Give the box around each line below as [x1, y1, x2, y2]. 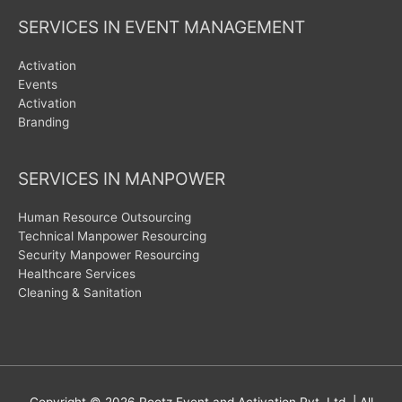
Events [18, 76, 57, 92]
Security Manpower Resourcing [18, 248, 199, 263]
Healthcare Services [18, 267, 135, 282]
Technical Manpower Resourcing [18, 229, 206, 244]
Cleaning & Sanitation [18, 285, 142, 301]
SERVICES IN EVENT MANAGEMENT [18, 15, 305, 38]
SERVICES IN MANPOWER [18, 168, 225, 190]
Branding [18, 114, 69, 129]
